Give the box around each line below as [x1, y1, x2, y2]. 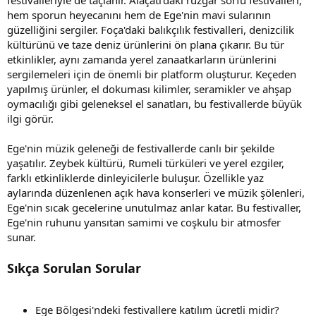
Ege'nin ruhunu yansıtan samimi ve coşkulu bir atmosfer [7, 214, 281, 229]
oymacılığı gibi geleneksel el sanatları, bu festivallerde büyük [7, 96, 302, 111]
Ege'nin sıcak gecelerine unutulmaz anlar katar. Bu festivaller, [7, 200, 301, 214]
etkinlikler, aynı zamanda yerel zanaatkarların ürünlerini [7, 51, 276, 66]
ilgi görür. [7, 111, 54, 126]
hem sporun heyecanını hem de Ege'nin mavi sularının [7, 7, 271, 22]
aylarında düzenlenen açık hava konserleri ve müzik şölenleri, [7, 185, 305, 200]
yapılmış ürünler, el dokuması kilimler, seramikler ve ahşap [7, 81, 291, 96]
